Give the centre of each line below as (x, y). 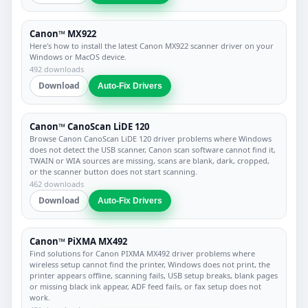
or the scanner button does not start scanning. (113, 172)
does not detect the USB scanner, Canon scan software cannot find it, (153, 150)
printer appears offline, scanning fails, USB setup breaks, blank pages (154, 276)
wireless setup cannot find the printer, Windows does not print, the (150, 265)
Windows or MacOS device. (78, 57)
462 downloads (57, 184)
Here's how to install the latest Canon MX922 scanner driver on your (152, 46)
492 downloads (57, 69)
